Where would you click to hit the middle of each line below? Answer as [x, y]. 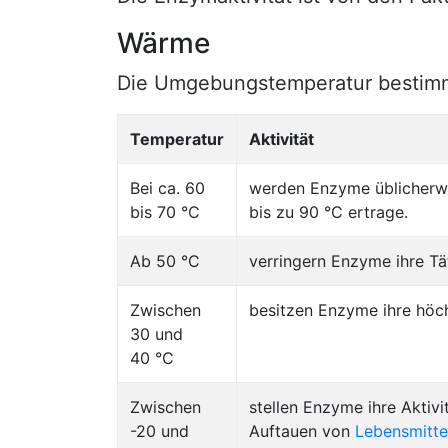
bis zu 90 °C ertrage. [328, 212]
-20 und [159, 431]
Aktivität [281, 139]
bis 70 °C [165, 212]
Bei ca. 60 [167, 188]
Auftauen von [302, 431]
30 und [156, 334]
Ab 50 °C [165, 261]
